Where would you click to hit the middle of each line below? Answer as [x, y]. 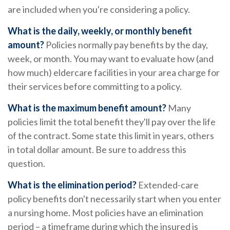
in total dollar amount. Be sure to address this [97, 150]
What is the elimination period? [72, 185]
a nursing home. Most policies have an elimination [106, 213]
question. [26, 164]
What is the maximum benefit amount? [87, 108]
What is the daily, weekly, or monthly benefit [100, 31]
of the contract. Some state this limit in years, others [111, 136]
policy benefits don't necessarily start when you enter [114, 199]
